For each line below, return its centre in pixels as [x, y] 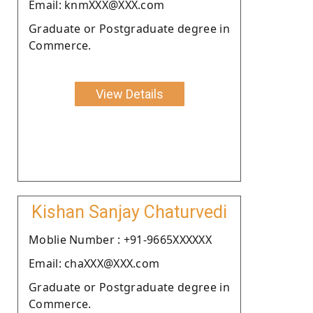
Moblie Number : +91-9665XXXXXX [120, 239]
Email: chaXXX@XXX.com [94, 263]
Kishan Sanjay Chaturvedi [129, 212]
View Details [129, 94]
